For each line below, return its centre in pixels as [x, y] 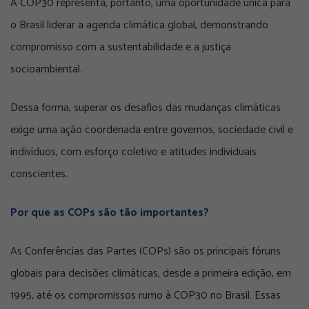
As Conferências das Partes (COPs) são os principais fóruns [146, 252]
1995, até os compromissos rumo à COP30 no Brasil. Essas [146, 296]
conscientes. [39, 175]
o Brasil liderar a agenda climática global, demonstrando [139, 26]
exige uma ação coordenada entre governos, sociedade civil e [152, 130]
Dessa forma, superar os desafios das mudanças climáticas [146, 108]
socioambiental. [46, 70]
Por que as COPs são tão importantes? [110, 213]
